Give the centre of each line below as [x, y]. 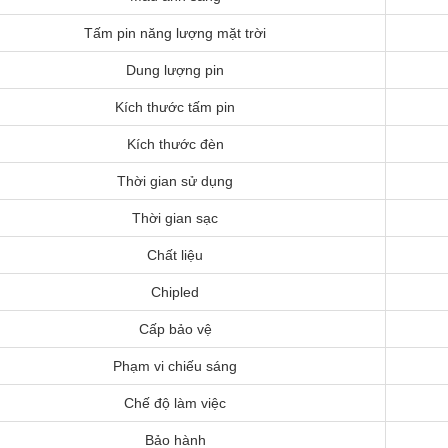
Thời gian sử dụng [175, 180]
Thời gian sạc [175, 217]
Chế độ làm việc [175, 402]
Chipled [175, 291]
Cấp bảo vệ [175, 328]
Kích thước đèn [175, 143]
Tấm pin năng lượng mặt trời [175, 32]
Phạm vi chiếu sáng [175, 365]
